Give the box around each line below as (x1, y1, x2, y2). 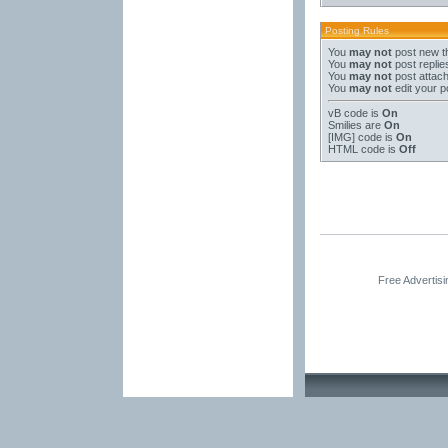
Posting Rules (324, 25, 389, 36)
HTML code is (327, 143, 399, 155)
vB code (327, 107, 368, 119)
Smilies (327, 119, 362, 131)
